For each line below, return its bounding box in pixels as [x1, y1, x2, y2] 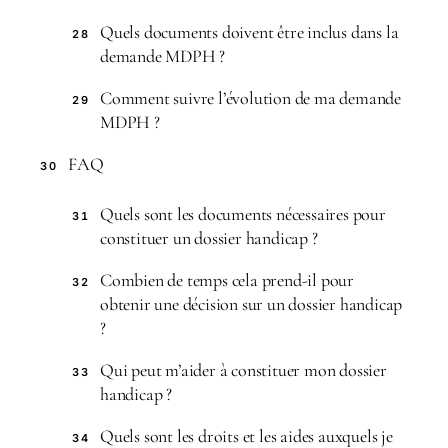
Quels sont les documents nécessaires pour [100, 203, 386, 225]
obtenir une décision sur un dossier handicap [100, 293, 403, 315]
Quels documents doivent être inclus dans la [100, 21, 399, 43]
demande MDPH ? [100, 45, 226, 67]
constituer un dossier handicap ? [100, 227, 318, 249]
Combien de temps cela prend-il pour [100, 269, 355, 291]
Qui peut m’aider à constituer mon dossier [100, 359, 387, 381]
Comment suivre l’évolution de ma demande [100, 87, 402, 109]
